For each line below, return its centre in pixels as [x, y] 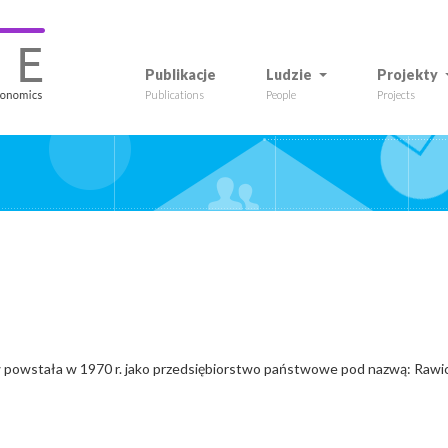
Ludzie [289, 74]
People [281, 94]
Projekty [407, 74]
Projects [396, 94]
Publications [174, 94]
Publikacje [180, 74]
